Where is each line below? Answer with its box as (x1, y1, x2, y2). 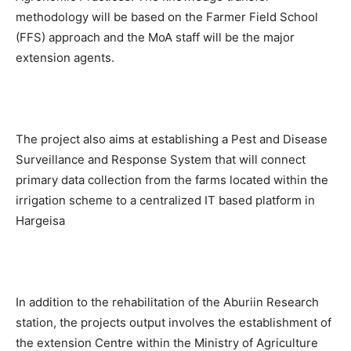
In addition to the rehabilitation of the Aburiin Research (16, 295, 319, 309)
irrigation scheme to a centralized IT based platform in (16, 193, 315, 208)
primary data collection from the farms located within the (16, 172, 328, 187)
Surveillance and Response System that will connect (16, 152, 306, 167)
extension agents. (16, 50, 114, 65)
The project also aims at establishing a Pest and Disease (16, 132, 327, 147)
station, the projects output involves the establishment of (16, 315, 331, 330)
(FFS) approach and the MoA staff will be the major (16, 30, 295, 45)
